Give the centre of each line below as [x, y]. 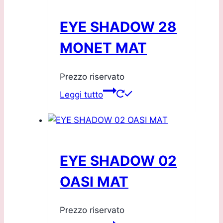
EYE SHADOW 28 [118, 27]
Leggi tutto [81, 94]
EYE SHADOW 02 [118, 161]
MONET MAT [103, 48]
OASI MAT [94, 181]
